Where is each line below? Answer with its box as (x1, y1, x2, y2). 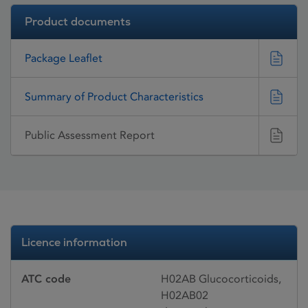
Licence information (21, 234, 127, 250)
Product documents (25, 14, 131, 29)
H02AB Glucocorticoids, (161, 272, 281, 285)
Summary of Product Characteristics (25, 89, 203, 103)
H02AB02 (161, 288, 208, 302)
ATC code (21, 272, 71, 285)
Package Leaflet (25, 51, 102, 65)
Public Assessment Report (25, 129, 155, 142)
